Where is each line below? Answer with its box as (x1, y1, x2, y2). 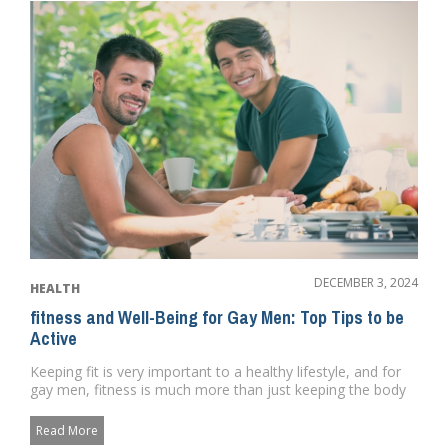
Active (30, 326, 77, 352)
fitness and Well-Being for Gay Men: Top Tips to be (30, 305, 404, 331)
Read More (36, 422, 98, 440)
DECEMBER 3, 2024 (314, 274, 418, 292)
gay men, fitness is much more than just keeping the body (30, 380, 406, 400)
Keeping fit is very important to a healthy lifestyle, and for (30, 362, 401, 382)
